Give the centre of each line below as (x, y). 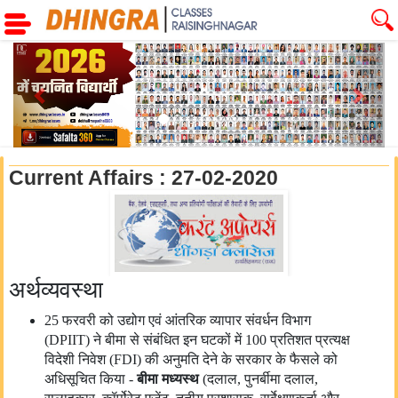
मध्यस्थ (180, 378)
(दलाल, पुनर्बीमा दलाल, (259, 378)
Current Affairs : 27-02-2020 (143, 178)
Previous (75, 55)
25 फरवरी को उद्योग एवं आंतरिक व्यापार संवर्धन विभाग (178, 320)
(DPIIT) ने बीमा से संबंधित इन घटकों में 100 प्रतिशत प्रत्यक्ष (197, 339)
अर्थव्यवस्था (56, 291)
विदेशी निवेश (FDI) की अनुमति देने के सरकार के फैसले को (191, 359)
